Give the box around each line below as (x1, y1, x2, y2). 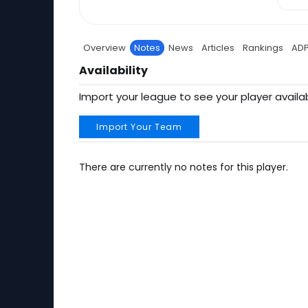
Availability (79, 63, 148, 78)
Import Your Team (96, 121, 182, 133)
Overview (83, 41, 126, 54)
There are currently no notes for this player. (79, 160, 288, 174)
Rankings (243, 41, 283, 54)
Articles (201, 41, 234, 54)
